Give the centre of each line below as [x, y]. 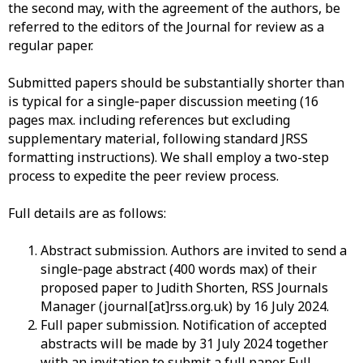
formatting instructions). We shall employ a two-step [169, 157]
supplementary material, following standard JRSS [158, 139]
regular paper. [52, 45]
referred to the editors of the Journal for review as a [166, 27]
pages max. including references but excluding [149, 120]
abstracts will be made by [120, 344]
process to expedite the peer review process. [145, 176]
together [300, 344]
